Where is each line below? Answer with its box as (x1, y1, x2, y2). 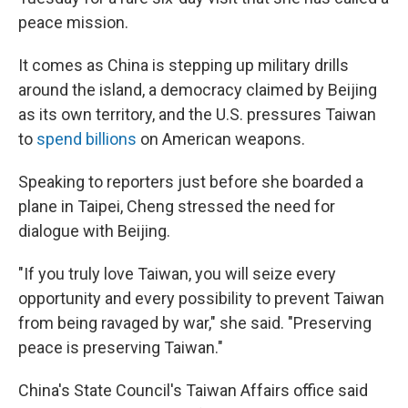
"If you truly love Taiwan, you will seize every (18, 264, 336, 283)
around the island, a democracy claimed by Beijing (18, 80, 377, 99)
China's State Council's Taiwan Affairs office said (18, 381, 368, 400)
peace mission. (18, 13, 128, 32)
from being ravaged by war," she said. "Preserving (18, 313, 372, 332)
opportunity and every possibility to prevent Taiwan (18, 289, 384, 308)
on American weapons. (137, 129, 305, 148)
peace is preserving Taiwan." (18, 338, 223, 357)
